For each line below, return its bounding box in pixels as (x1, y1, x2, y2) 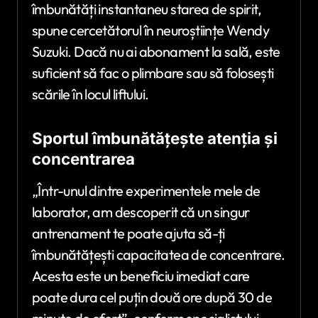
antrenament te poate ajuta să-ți (32, 224, 225, 242)
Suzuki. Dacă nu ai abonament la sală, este (32, 42, 280, 60)
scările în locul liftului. (32, 84, 149, 103)
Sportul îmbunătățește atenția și (32, 128, 278, 148)
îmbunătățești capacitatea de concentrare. (32, 245, 285, 263)
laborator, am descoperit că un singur (32, 202, 250, 221)
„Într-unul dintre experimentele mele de (32, 181, 261, 199)
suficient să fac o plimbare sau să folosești (32, 63, 274, 82)
